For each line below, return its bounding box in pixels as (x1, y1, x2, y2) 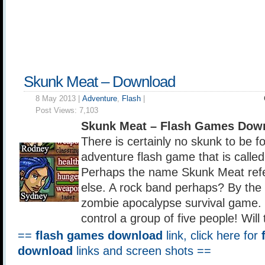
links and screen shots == (73, 244, 211, 257)
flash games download (35, 229, 163, 242)
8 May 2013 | (35, 94, 82, 103)
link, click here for (163, 229, 261, 242)
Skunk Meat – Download (24, 73, 175, 90)
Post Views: (35, 106, 79, 115)
